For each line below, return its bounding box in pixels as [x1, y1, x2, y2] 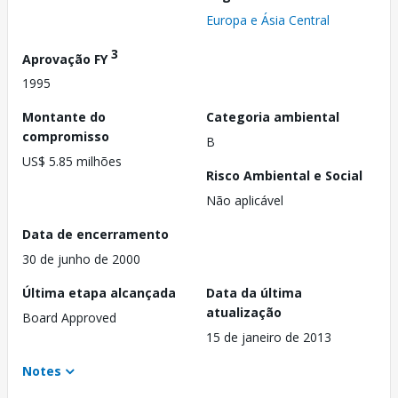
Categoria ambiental [206, 108, 339, 126]
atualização [206, 304, 282, 322]
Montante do [22, 108, 106, 126]
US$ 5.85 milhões [22, 153, 122, 171]
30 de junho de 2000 [22, 251, 140, 268]
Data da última [206, 284, 302, 302]
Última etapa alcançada [22, 284, 176, 302]
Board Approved [22, 309, 116, 327]
